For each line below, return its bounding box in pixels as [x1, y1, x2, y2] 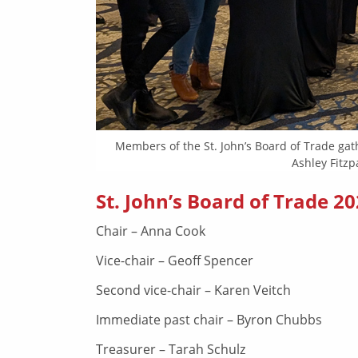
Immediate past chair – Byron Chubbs [96, 310, 322, 328]
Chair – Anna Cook [96, 222, 205, 241]
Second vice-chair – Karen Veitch [96, 280, 291, 299]
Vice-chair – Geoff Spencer [96, 252, 253, 270]
